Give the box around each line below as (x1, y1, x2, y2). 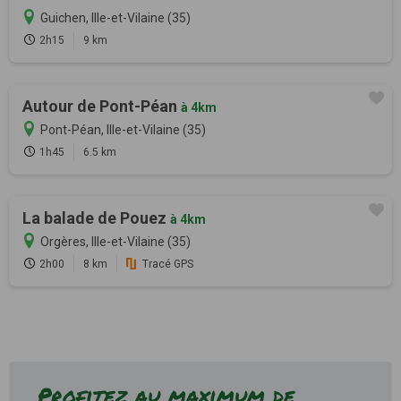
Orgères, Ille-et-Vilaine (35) (40, 234, 191, 249)
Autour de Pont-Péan (22, 96, 181, 115)
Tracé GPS (142, 257, 193, 270)
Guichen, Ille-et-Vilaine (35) (40, 10, 191, 25)
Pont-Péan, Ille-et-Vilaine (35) (40, 122, 206, 137)
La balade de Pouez (22, 208, 170, 227)
